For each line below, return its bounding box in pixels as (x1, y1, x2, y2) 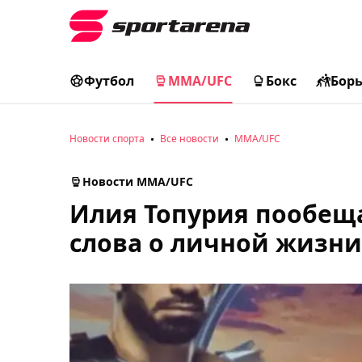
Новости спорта (69, 132, 145, 145)
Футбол (84, 72, 134, 90)
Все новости (160, 132, 219, 145)
